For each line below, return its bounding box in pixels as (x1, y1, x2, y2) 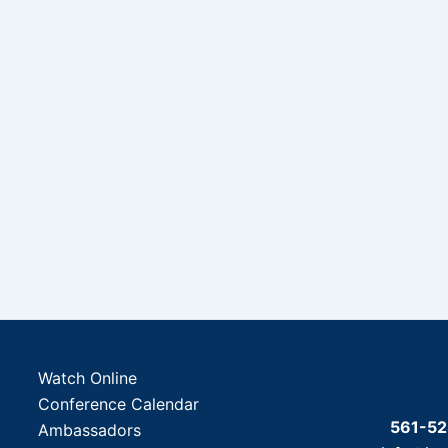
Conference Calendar (38, 394, 200, 414)
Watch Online (38, 368, 138, 388)
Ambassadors (38, 420, 142, 440)
